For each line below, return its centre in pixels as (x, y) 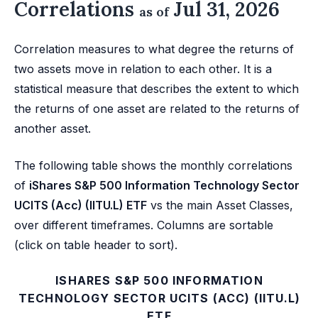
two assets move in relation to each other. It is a (143, 69)
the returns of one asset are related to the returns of (157, 109)
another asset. (53, 129)
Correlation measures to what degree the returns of (154, 49)
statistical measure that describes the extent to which (157, 89)
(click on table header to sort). (96, 245)
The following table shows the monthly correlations (153, 166)
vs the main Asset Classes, (220, 205)
